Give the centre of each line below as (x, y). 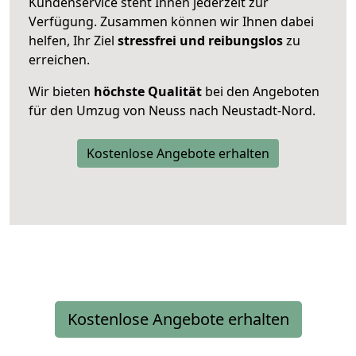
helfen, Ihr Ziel (73, 40)
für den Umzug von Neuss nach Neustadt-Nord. (172, 110)
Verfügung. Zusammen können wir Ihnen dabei (171, 21)
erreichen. (59, 59)
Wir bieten (61, 91)
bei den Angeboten (261, 91)
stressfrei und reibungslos (200, 40)
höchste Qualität (148, 91)
